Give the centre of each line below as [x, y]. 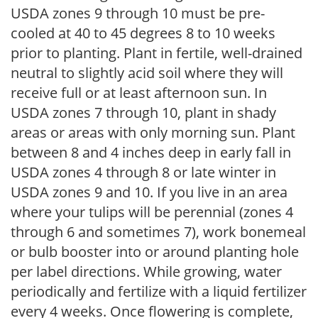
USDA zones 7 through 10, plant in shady [143, 113]
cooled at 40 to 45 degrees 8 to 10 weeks [143, 33]
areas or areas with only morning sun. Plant [153, 132]
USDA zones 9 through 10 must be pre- [138, 13]
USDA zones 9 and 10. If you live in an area [149, 192]
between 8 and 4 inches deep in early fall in [151, 152]
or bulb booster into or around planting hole [155, 252]
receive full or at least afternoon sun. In [139, 93]
